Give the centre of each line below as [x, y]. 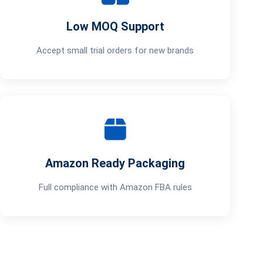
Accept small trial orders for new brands [115, 50]
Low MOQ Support [115, 26]
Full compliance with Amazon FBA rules [115, 187]
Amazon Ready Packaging [115, 163]
